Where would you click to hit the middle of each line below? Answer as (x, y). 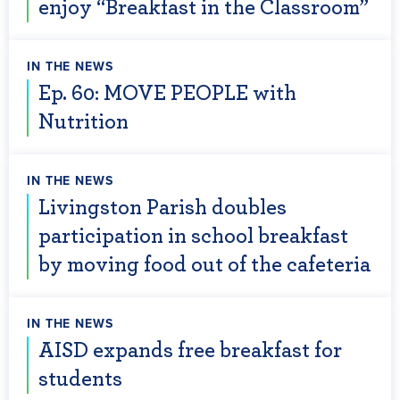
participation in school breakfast (193, 237)
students (80, 379)
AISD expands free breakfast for (190, 351)
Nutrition (83, 122)
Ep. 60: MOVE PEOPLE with (167, 94)
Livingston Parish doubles (162, 208)
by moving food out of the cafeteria (204, 265)
